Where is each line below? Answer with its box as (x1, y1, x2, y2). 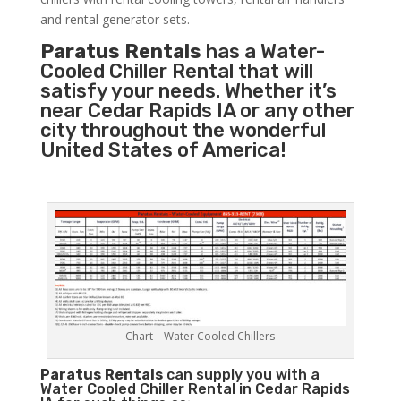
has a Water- (200, 39, 325, 64)
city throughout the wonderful (39, 118, 326, 143)
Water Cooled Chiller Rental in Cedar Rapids (39, 380, 350, 398)
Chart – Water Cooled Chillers (125, 328, 276, 345)
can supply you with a (162, 366, 320, 384)
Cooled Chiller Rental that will (39, 59, 313, 84)
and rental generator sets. (39, 11, 190, 29)
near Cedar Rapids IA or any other (39, 98, 354, 124)
